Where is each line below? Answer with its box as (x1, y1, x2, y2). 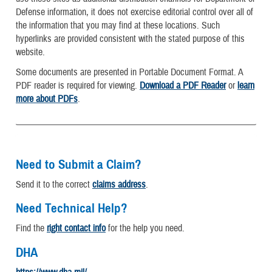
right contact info (47, 222, 106, 235)
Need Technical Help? (16, 200, 127, 217)
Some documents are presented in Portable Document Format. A (16, 66, 243, 78)
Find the (16, 222, 47, 235)
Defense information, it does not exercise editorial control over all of (16, 5, 253, 18)
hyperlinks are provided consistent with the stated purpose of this (16, 32, 245, 45)
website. (16, 46, 45, 58)
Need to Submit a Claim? (16, 156, 141, 172)
